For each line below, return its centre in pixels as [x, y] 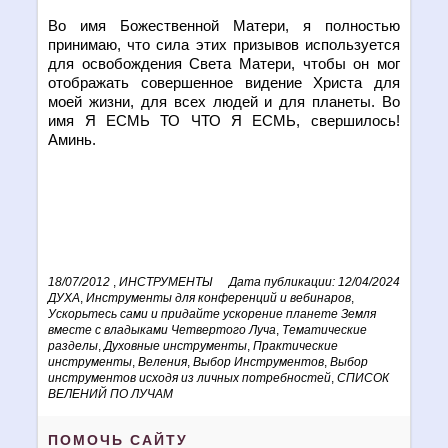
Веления [163, 361]
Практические [296, 345]
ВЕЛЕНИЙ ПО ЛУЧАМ [111, 393]
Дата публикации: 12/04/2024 [314, 281]
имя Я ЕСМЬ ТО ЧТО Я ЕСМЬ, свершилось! [224, 120]
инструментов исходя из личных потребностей [190, 377]
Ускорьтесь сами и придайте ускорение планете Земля [212, 313]
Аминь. [72, 139]
